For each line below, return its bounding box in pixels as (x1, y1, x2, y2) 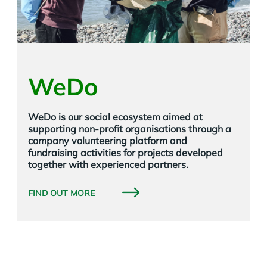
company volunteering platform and (28, 135, 187, 147)
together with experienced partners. (28, 159, 188, 170)
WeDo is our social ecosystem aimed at (28, 111, 203, 123)
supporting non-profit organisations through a (28, 123, 231, 135)
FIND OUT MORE (28, 188, 95, 198)
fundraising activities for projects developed (28, 147, 223, 159)
